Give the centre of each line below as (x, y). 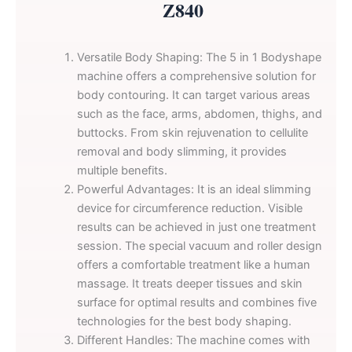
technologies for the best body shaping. (184, 322)
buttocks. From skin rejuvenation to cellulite (192, 133)
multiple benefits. (122, 171)
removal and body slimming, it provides (181, 152)
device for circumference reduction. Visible (189, 209)
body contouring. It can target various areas (193, 95)
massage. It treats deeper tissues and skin (189, 284)
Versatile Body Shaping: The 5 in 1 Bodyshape (199, 58)
